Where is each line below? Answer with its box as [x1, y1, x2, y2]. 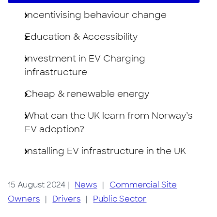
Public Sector [93, 194, 147, 204]
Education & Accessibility [25, 31, 138, 43]
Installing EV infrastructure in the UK [25, 145, 186, 157]
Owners [8, 194, 40, 204]
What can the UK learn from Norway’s [25, 110, 193, 122]
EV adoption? [25, 124, 85, 135]
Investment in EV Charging [25, 53, 146, 64]
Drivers [52, 194, 81, 204]
